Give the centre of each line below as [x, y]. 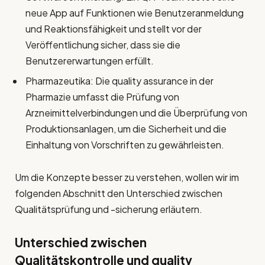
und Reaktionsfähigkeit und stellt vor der [114, 29]
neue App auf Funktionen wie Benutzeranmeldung [135, 13]
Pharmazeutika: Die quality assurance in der [119, 81]
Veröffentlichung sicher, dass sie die [103, 45]
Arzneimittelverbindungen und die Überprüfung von [136, 113]
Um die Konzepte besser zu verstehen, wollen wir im [127, 177]
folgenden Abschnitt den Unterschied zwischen [119, 193]
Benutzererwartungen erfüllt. [90, 61]
